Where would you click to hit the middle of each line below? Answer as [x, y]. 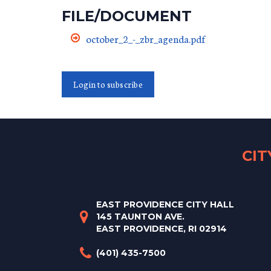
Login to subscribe [108, 85]
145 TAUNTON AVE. [140, 216]
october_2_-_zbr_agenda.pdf [146, 38]
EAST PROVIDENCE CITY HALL [165, 204]
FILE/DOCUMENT [127, 16]
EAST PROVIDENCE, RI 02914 [161, 228]
